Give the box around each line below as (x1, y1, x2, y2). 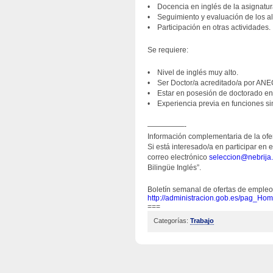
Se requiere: (147, 46, 188, 54)
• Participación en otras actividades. (147, 23, 271, 32)
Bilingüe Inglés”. (147, 163, 201, 172)
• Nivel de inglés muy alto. (147, 68, 238, 77)
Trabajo (190, 217, 214, 224)
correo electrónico (147, 153, 209, 161)
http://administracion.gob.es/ (147, 194, 240, 202)
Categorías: (154, 217, 190, 224)
